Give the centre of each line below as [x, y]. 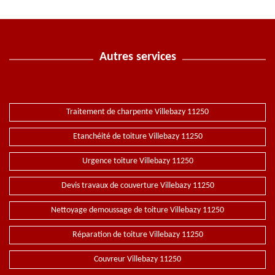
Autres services [137, 57]
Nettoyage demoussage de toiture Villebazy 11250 [137, 210]
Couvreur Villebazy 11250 [137, 259]
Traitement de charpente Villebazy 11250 [137, 112]
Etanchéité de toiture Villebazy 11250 [137, 137]
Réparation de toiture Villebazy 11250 [137, 235]
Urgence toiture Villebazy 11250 [137, 161]
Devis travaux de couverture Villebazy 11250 [137, 186]
